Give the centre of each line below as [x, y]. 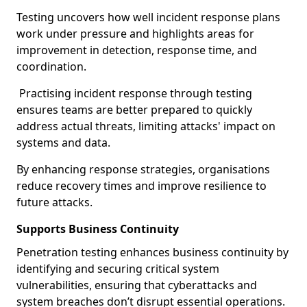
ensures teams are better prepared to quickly [134, 110]
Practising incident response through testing [134, 93]
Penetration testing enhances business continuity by [152, 252]
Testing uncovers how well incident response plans [148, 17]
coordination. [51, 66]
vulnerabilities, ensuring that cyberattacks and [137, 285]
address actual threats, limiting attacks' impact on [146, 126]
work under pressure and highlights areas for [135, 34]
